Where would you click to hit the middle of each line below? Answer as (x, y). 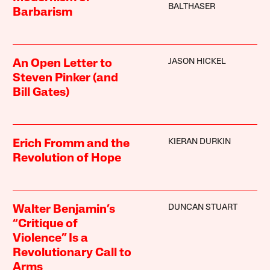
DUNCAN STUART (202, 207)
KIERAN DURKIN (199, 142)
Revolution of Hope (67, 158)
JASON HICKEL (197, 61)
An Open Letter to (63, 64)
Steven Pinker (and (66, 78)
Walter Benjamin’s (64, 209)
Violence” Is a (51, 238)
